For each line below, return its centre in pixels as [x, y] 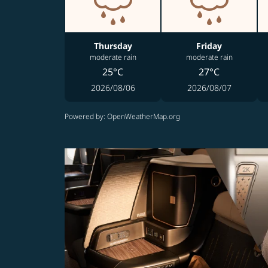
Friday [209, 46]
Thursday [113, 46]
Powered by [84, 116]
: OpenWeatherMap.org [142, 116]
